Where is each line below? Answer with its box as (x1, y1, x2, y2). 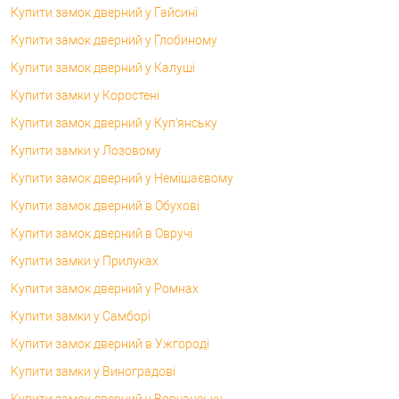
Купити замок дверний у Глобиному (11, 32, 217, 47)
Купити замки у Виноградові (11, 363, 175, 379)
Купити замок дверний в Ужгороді (11, 336, 209, 351)
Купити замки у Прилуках (11, 253, 159, 268)
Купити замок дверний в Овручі (11, 225, 192, 240)
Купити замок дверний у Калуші (11, 60, 195, 75)
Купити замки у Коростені (11, 87, 159, 102)
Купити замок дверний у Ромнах (11, 281, 199, 296)
